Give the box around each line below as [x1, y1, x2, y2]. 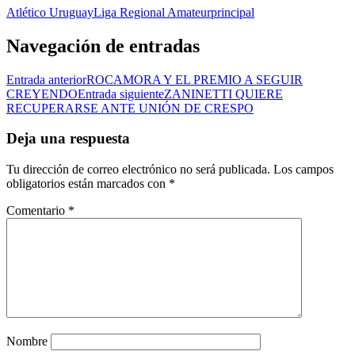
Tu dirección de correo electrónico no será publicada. [6, 162, 270, 177]
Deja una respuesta [6, 130, 130, 147]
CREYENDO [6, 86, 78, 101]
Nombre [6, 334, 48, 349]
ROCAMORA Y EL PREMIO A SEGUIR [86, 72, 303, 86]
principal [211, 5, 254, 19]
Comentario [6, 204, 68, 218]
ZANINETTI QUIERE [164, 86, 283, 101]
